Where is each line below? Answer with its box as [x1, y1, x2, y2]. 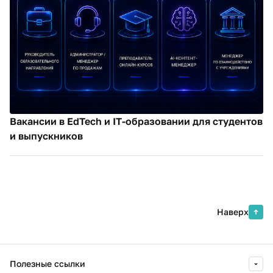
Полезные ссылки [10, 258, 85, 269]
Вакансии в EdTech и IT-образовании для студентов [10, 115, 263, 127]
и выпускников [10, 129, 83, 142]
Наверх [217, 206, 249, 217]
